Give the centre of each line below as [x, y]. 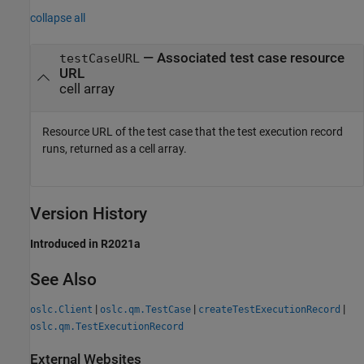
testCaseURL [99, 58]
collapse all [58, 18]
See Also [63, 279]
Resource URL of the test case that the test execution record [193, 132]
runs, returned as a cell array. [115, 149]
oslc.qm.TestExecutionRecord [107, 326]
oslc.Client [61, 309]
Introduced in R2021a [85, 243]
